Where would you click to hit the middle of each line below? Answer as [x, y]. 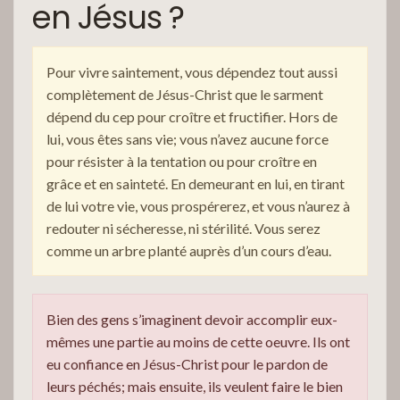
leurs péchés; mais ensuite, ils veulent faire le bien [195, 386]
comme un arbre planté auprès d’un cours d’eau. [189, 250]
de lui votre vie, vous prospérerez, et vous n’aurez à [198, 205]
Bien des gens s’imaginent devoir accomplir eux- [192, 319]
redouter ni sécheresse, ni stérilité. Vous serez [183, 228]
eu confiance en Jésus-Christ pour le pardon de [187, 363]
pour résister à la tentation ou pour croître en [182, 161]
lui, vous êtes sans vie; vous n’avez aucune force [187, 138]
